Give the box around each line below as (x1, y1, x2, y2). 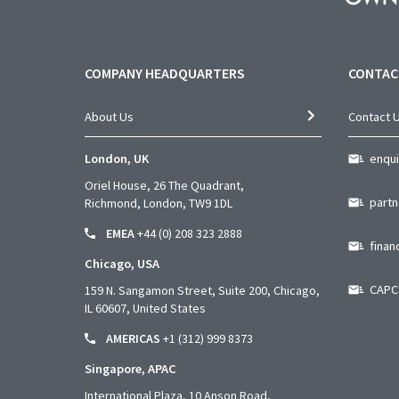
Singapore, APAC (85, 360, 176, 377)
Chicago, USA (85, 255, 159, 272)
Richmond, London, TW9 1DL (85, 194, 232, 211)
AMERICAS (106, 330, 160, 346)
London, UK (85, 150, 149, 167)
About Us (85, 108, 134, 125)
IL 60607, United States (85, 299, 206, 316)
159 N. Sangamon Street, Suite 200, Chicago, (85, 281, 320, 298)
